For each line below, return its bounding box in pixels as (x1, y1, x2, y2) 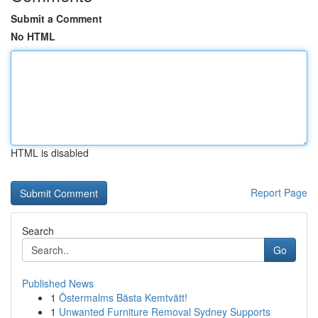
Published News (22, 276, 94, 290)
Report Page (251, 185, 307, 199)
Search (22, 224, 54, 238)
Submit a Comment (11, 11, 102, 26)
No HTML (11, 29, 55, 43)
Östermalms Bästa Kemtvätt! (59, 290, 187, 305)
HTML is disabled (11, 146, 89, 160)
